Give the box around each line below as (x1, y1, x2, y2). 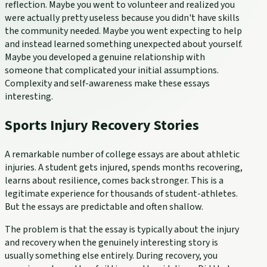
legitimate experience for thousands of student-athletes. (5, 187, 238, 201)
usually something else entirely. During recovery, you (5, 249, 218, 263)
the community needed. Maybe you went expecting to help (5, 24, 242, 38)
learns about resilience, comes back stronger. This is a (5, 174, 223, 188)
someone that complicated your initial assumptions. (5, 64, 219, 77)
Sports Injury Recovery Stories (5, 115, 199, 136)
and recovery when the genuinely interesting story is (5, 236, 218, 250)
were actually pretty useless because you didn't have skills (5, 11, 240, 25)
